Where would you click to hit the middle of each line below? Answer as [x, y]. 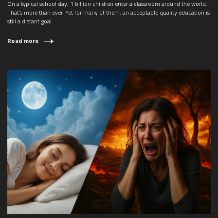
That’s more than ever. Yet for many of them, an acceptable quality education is [109, 12]
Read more [23, 40]
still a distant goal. [30, 21]
